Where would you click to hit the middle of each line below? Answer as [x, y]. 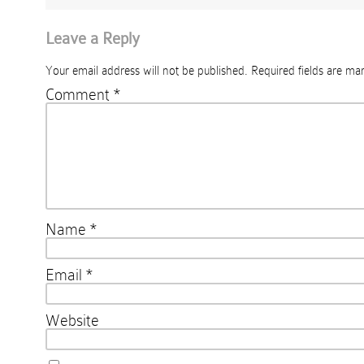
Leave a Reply [93, 38]
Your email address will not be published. [147, 71]
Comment [80, 94]
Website [72, 320]
